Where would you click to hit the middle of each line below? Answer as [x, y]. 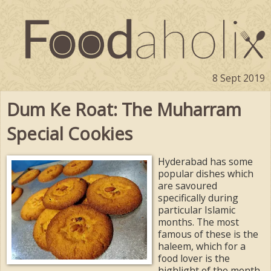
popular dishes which [206, 173]
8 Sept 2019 [239, 78]
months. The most [198, 222]
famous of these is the [208, 234]
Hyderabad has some [205, 161]
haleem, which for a [202, 246]
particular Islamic [197, 210]
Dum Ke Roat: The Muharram [124, 109]
